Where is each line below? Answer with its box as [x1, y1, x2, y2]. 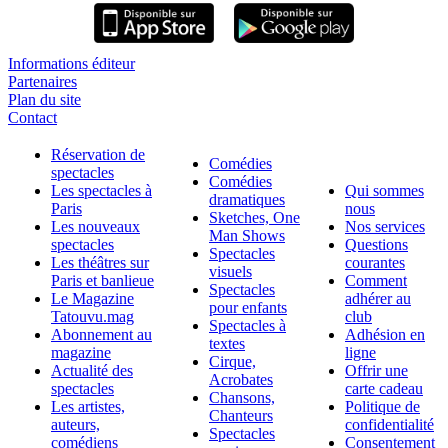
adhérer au [345, 290, 411, 308]
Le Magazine [51, 290, 134, 308]
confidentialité [345, 416, 434, 434]
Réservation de [51, 146, 145, 164]
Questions [345, 236, 408, 254]
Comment [345, 272, 407, 290]
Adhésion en [345, 326, 425, 344]
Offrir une [345, 362, 408, 380]
